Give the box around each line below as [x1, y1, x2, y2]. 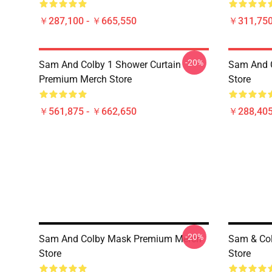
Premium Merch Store [39, 73, 132, 85]
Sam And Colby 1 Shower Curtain [39, 59, 181, 70]
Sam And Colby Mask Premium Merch [39, 233, 202, 245]
